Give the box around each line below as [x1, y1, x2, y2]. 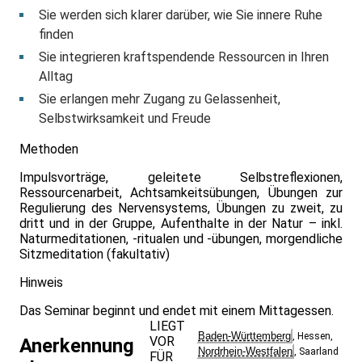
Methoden [19, 141, 78, 158]
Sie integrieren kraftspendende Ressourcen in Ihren [39, 49, 329, 65]
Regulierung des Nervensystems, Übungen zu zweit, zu [19, 200, 343, 217]
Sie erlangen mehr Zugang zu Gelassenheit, [39, 91, 280, 107]
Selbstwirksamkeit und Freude [39, 111, 211, 127]
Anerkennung [19, 335, 134, 358]
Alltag [39, 69, 73, 85]
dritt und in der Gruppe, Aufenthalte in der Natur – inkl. [19, 216, 343, 232]
